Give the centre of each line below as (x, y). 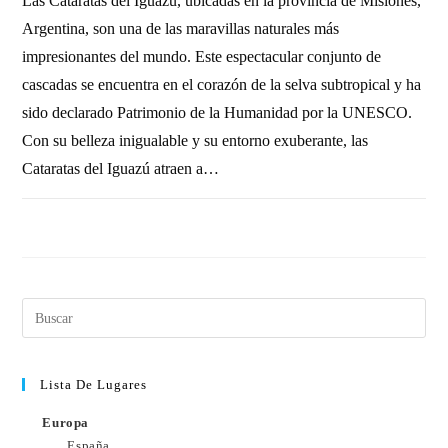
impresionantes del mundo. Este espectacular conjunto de (202, 57)
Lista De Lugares (94, 385)
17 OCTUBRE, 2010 (371, 220)
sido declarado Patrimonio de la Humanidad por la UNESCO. (217, 113)
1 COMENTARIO (83, 220)
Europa (66, 423)
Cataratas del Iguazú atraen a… (121, 169)
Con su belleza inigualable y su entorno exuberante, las (195, 141)
